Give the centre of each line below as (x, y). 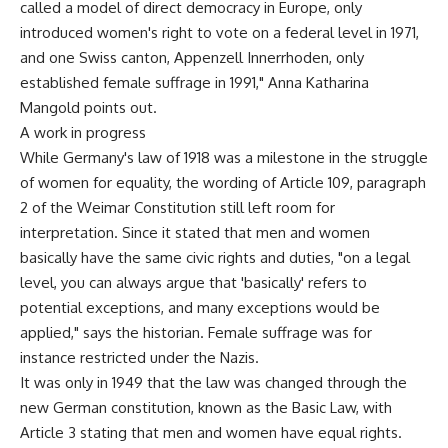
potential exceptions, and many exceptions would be (200, 307)
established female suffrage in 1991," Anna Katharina (194, 82)
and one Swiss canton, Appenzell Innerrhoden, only (192, 57)
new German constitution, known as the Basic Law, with (206, 407)
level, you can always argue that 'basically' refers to (193, 282)
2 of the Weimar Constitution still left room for (177, 207)
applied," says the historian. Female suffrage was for (196, 332)
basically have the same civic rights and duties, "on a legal (215, 257)
